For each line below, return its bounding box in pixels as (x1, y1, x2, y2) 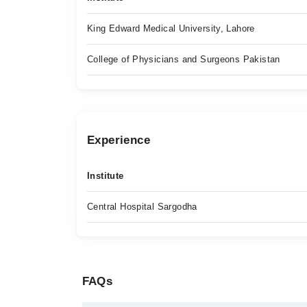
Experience (87, 134, 150, 147)
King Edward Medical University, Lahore (87, 23, 255, 34)
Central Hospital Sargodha (87, 201, 197, 212)
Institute (87, 171, 124, 181)
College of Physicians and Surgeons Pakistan (87, 54, 280, 64)
